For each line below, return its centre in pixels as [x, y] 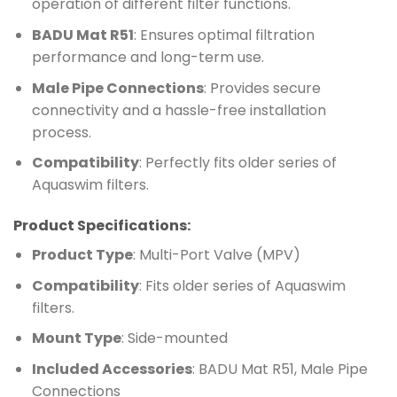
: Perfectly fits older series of [237, 163]
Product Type [82, 255]
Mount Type [76, 339]
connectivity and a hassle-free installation [179, 110]
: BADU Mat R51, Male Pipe [280, 369]
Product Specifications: [102, 226]
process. [61, 132]
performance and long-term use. [148, 58]
